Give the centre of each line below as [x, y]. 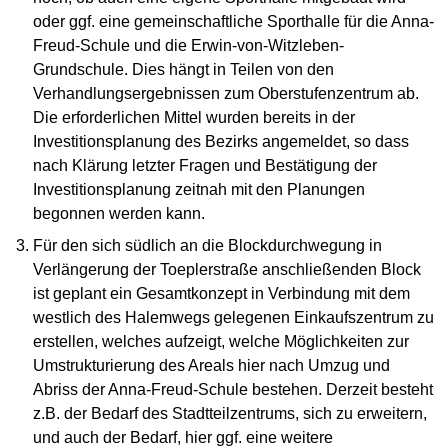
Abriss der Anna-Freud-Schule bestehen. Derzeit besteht [233, 390]
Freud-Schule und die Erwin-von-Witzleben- [189, 46]
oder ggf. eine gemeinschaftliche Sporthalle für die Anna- [234, 22]
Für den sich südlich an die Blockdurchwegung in [208, 246]
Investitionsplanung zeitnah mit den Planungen [199, 190]
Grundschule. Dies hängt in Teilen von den [184, 70]
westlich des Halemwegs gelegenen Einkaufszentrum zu [234, 318]
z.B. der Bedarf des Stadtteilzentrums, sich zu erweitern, [230, 414]
